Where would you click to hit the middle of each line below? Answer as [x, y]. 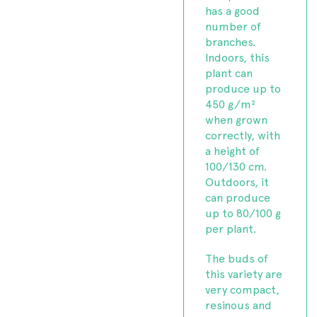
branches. [231, 41]
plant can [229, 72]
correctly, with [243, 134]
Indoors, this [238, 57]
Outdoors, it [237, 181]
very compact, [243, 289]
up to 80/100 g [243, 212]
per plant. [231, 228]
